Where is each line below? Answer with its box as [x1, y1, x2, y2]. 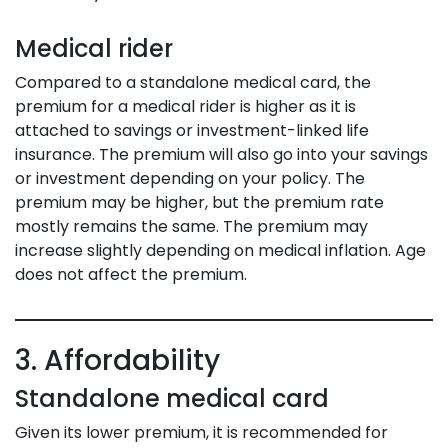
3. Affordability [15, 340, 220, 380]
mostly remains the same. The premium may [15, 214, 368, 238]
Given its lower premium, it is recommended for [15, 420, 388, 444]
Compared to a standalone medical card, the [15, 70, 371, 94]
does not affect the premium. [15, 262, 251, 286]
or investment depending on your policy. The [15, 166, 365, 190]
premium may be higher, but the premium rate [15, 190, 384, 214]
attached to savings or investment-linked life [15, 118, 369, 142]
